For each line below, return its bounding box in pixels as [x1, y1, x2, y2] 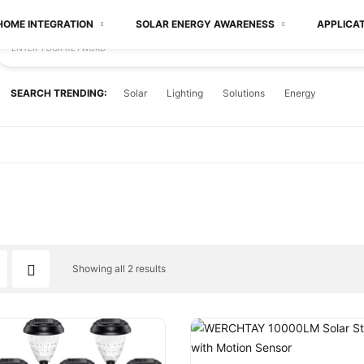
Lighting [166, 87, 203, 99]
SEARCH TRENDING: [10, 87, 107, 99]
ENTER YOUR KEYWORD [11, 42, 106, 53]
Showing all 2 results [72, 262, 166, 275]
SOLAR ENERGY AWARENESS [136, 18, 275, 30]
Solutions [222, 87, 265, 99]
